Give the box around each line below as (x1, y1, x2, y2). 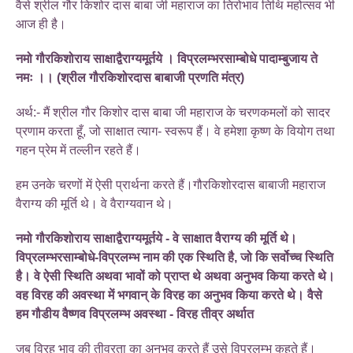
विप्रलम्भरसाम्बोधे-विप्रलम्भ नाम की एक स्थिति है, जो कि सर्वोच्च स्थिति (16, 250, 333, 264)
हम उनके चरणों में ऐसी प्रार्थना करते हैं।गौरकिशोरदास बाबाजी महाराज (16, 177, 325, 191)
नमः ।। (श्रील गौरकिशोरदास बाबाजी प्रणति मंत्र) (16, 70, 244, 84)
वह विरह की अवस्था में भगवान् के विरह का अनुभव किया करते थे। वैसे (16, 288, 322, 302)
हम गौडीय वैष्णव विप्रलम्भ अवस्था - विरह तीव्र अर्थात (16, 307, 254, 321)
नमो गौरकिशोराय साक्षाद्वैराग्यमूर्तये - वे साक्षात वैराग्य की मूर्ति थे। (16, 231, 297, 245)
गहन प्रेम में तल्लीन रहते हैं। (16, 143, 141, 157)
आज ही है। (16, 17, 66, 31)
